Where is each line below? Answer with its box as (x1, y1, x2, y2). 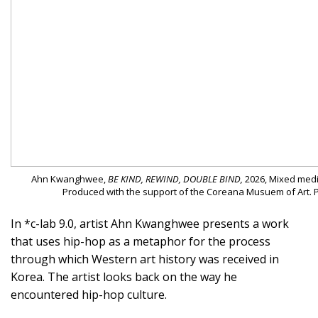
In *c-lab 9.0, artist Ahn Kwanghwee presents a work (11, 216, 289, 232)
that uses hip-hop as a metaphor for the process (11, 234, 270, 250)
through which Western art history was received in (11, 251, 279, 268)
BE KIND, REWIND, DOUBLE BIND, (108, 172, 243, 186)
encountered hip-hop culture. (11, 287, 167, 303)
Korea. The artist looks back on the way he (11, 269, 237, 285)
